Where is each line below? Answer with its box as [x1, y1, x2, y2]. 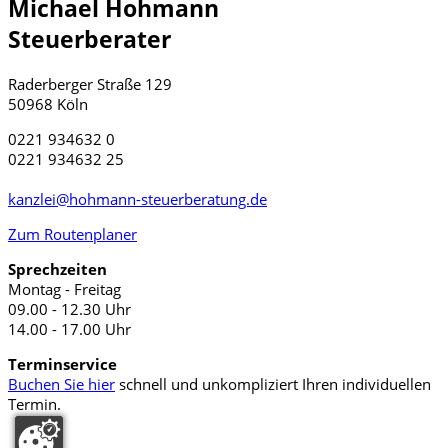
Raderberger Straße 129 [8, 73, 172, 94]
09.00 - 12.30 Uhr [8, 298, 131, 319]
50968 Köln [8, 93, 88, 114]
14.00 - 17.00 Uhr [8, 318, 131, 339]
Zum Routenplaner [8, 223, 137, 244]
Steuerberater [8, 23, 171, 55]
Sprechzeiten [8, 258, 107, 279]
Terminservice [8, 353, 117, 374]
